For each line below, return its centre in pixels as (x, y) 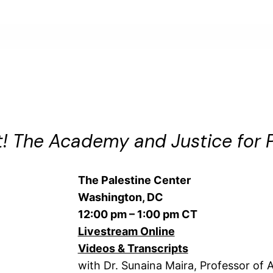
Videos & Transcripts (133, 249)
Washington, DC (120, 197)
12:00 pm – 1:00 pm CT (137, 214)
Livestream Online (126, 232)
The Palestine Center (134, 180)
